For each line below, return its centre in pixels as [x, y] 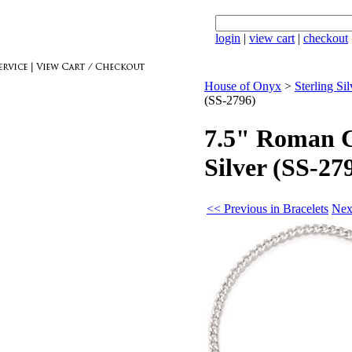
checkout [326, 38]
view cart [272, 38]
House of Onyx [243, 86]
